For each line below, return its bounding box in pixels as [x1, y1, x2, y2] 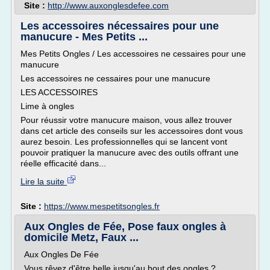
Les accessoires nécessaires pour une [20, 20, 219, 32]
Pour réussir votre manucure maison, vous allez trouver [20, 115, 232, 125]
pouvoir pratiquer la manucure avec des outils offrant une [20, 148, 239, 157]
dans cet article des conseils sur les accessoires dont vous [20, 126, 243, 136]
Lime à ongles [20, 101, 74, 111]
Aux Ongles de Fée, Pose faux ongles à [24, 221, 226, 233]
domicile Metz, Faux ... [24, 231, 139, 243]
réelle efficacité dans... [20, 159, 106, 168]
